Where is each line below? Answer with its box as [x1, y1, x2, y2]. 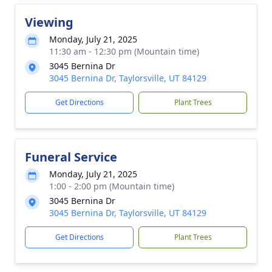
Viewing [25, 14, 73, 30]
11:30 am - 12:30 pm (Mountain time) [49, 46, 199, 57]
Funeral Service [25, 149, 117, 165]
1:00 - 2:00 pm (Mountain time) [49, 180, 174, 192]
